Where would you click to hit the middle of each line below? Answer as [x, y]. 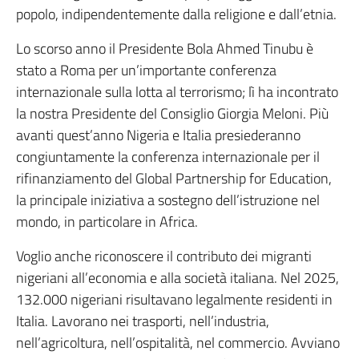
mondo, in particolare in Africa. [107, 222]
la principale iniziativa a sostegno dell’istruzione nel [168, 200]
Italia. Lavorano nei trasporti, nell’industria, [143, 321]
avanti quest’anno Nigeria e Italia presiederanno [158, 135]
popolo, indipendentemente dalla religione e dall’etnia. [176, 14]
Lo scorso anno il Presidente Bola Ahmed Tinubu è [165, 49]
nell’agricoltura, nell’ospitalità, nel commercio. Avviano [178, 343]
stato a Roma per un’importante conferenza [146, 71]
